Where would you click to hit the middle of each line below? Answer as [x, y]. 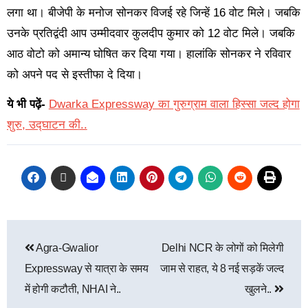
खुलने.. [260, 289]
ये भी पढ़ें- [26, 104]
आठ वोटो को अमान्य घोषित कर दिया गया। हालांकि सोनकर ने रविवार [148, 54]
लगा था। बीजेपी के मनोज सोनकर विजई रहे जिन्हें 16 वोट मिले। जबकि [153, 12]
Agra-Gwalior [66, 247]
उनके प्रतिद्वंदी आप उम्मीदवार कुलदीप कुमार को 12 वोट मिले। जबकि [151, 33]
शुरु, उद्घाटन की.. [47, 124]
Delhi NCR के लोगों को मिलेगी [222, 247]
